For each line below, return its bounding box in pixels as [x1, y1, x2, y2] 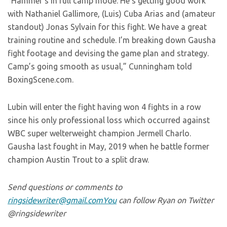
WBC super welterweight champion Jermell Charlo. [8, 129, 193, 138]
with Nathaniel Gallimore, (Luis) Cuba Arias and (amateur [8, 9, 215, 18]
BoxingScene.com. [8, 75, 73, 84]
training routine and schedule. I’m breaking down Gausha [8, 35, 216, 45]
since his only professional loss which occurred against [8, 116, 210, 125]
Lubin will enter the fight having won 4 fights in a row [8, 102, 201, 111]
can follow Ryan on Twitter [117, 196, 214, 205]
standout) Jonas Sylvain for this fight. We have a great [8, 22, 207, 31]
